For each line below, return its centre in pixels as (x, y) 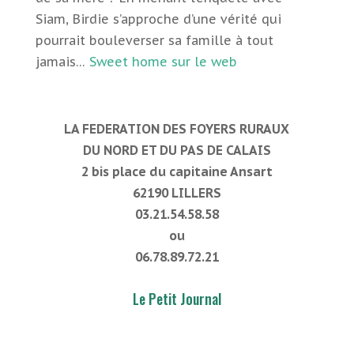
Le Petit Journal (177, 299)
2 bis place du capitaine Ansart (177, 171)
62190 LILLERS (177, 193)
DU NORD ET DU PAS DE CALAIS (177, 150)
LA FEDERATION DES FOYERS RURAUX (177, 129)
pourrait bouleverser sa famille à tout (154, 40)
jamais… (62, 62)
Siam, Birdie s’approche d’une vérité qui (158, 19)
